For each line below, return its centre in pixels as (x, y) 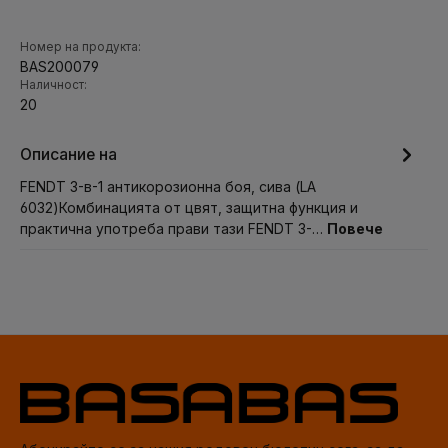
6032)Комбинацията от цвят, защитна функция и (189, 207)
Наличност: (53, 85)
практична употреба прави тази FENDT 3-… (173, 228)
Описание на (68, 154)
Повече (355, 228)
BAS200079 (59, 66)
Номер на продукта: (80, 47)
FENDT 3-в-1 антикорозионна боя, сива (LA (168, 186)
